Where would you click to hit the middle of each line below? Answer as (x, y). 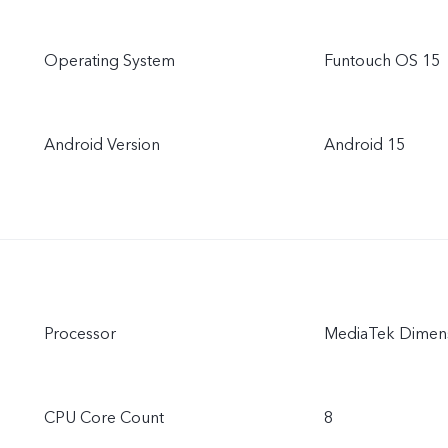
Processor (80, 334)
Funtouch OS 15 (382, 61)
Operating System (109, 61)
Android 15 (364, 145)
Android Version (102, 145)
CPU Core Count (104, 418)
